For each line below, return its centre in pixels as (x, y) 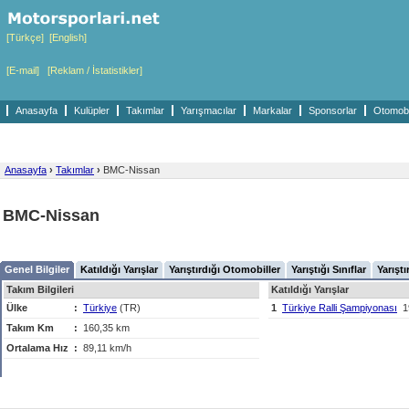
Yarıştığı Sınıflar (329, 269)
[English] (68, 37)
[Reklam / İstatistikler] (95, 70)
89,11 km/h (107, 348)
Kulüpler (92, 110)
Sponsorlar (333, 110)
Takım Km (30, 328)
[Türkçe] (25, 37)
